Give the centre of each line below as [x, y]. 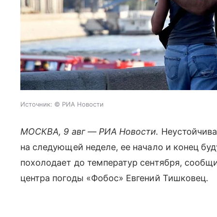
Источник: [36, 104]
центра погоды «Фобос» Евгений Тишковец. [115, 178]
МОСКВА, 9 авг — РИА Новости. [90, 132]
